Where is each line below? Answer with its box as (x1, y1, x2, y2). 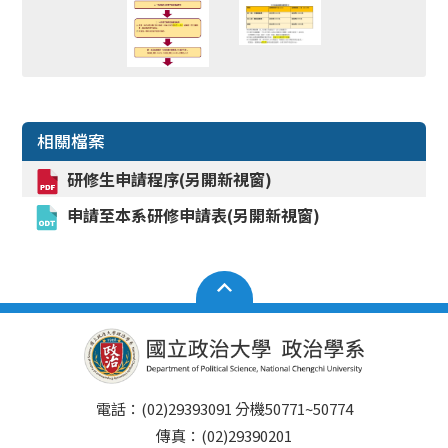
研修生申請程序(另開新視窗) (67, 167, 273, 192)
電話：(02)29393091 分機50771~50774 (95, 398, 353, 420)
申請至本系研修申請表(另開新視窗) (67, 203, 321, 228)
